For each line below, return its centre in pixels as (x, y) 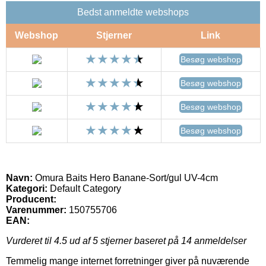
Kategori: (27, 188)
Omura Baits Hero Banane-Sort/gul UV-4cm (125, 178)
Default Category (84, 188)
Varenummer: (36, 210)
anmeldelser (219, 240)
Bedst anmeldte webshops (133, 12)
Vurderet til (30, 240)
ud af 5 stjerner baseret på (124, 240)
